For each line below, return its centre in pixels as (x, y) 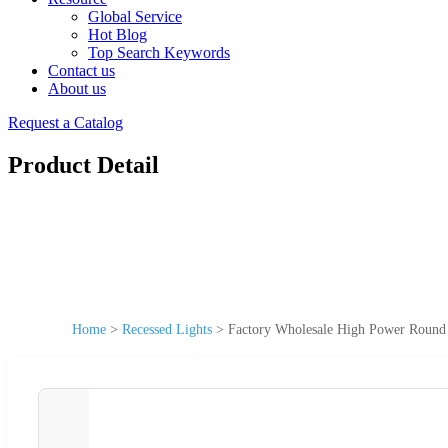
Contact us (81, 70)
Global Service (135, 16)
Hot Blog (117, 34)
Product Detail (83, 164)
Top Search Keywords (159, 52)
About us (77, 88)
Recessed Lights (167, 329)
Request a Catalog (65, 122)
